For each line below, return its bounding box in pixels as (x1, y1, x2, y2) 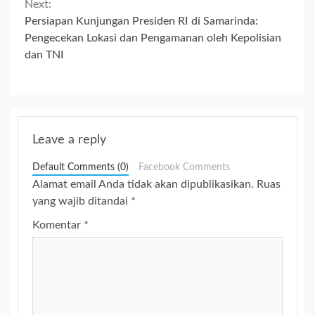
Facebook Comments (138, 162, 230, 173)
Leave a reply (32, 134, 106, 147)
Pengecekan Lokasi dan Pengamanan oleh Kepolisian (25, 32, 281, 44)
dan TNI (25, 49, 64, 61)
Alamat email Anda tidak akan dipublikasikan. (32, 179, 254, 191)
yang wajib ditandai (32, 195, 131, 207)
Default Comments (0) (32, 162, 129, 173)
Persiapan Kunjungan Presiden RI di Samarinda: (25, 15, 258, 27)
